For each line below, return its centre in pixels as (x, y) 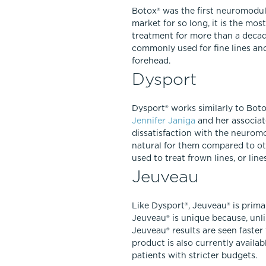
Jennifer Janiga (164, 121)
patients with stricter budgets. (194, 255)
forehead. (151, 61)
